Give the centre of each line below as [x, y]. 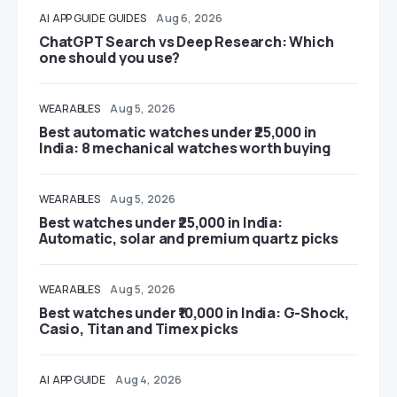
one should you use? [110, 57]
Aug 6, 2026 [190, 18]
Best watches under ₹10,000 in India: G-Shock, [194, 312]
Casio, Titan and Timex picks [139, 328]
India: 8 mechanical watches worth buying [185, 148]
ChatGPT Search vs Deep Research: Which [187, 41]
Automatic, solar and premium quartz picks [189, 238]
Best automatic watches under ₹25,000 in [178, 132]
